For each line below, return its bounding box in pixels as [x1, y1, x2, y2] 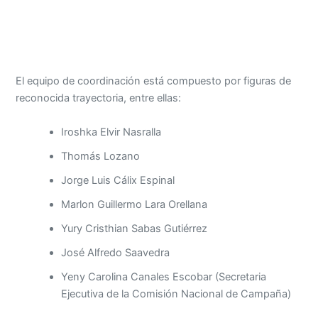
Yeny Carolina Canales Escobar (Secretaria [61, 270, 267, 283]
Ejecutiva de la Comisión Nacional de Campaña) [61, 287, 292, 300]
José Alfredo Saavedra [61, 246, 170, 259]
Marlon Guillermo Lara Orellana [61, 197, 208, 211]
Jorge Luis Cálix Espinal [61, 173, 175, 187]
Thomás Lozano [61, 149, 141, 163]
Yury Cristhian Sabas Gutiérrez [61, 221, 208, 235]
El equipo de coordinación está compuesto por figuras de [16, 75, 292, 88]
